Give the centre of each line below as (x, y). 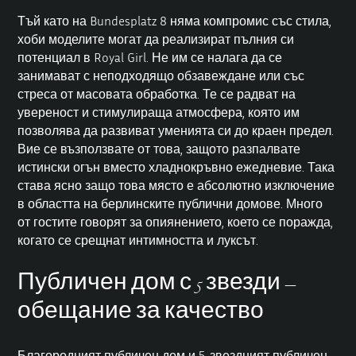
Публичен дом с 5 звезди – (157, 284)
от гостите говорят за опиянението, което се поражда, (176, 222)
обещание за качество (141, 312)
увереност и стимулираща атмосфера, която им (159, 112)
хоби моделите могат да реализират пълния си (156, 39)
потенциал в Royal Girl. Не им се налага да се (150, 58)
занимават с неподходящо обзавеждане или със (161, 76)
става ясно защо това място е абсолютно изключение (176, 186)
